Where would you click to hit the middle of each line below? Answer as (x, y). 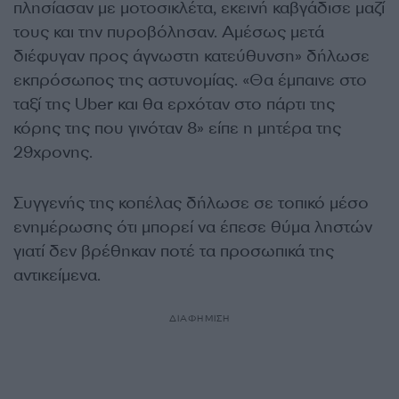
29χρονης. (53, 152)
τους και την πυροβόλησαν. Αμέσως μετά (169, 32)
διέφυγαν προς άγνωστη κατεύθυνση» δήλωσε (191, 56)
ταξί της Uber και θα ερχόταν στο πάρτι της (174, 104)
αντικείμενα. (57, 275)
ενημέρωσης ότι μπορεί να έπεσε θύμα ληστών (193, 227)
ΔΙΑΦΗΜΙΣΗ (199, 318)
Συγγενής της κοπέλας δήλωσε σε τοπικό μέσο (191, 203)
